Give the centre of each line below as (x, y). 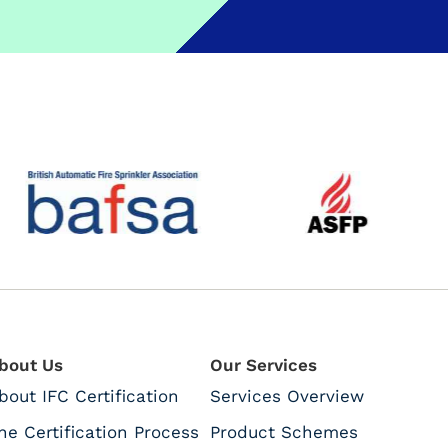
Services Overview (286, 395)
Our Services (263, 364)
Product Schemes (283, 431)
